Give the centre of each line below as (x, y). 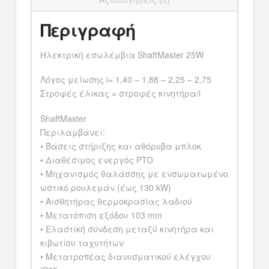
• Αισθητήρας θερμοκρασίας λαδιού (116, 201)
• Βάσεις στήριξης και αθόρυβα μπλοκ (120, 146)
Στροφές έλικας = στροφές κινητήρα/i (120, 93)
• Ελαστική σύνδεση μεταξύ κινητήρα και (127, 228)
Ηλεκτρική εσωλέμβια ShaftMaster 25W (122, 54)
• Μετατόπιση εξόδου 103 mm (101, 215)
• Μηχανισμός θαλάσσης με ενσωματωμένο (134, 173)
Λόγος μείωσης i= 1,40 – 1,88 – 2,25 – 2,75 (125, 80)
